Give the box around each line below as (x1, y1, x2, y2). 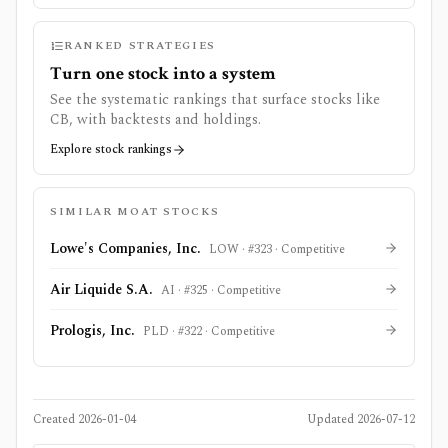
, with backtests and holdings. (69, 109, 261, 131)
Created (33, 410, 78, 430)
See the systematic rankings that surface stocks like (50, 89, 380, 111)
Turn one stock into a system (50, 62, 276, 86)
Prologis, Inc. (50, 320, 135, 342)
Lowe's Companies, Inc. (50, 238, 201, 260)
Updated (307, 410, 357, 430)
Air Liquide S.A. (50, 279, 153, 301)
